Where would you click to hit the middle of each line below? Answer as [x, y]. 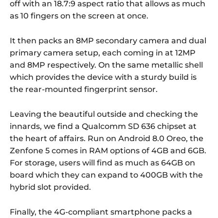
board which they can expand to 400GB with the [106, 175]
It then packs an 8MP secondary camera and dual [108, 40]
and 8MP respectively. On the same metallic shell [106, 65]
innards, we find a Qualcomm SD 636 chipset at [103, 126]
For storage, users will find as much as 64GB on [102, 163]
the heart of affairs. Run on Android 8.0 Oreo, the [107, 138]
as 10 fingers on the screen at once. [79, 16]
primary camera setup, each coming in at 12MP [103, 53]
